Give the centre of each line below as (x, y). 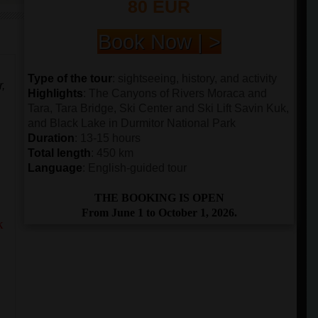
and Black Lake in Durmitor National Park (132, 123)
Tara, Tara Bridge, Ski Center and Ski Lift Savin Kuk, (158, 108)
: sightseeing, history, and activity (194, 78)
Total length (59, 153)
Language (55, 168)
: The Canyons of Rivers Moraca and (175, 93)
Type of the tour (70, 78)
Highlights (55, 93)
